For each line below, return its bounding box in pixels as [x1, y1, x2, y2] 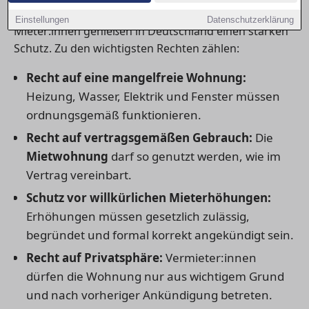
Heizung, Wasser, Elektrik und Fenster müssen [26, 88, 280, 104]
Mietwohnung [26, 148, 108, 164]
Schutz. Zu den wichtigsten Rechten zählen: [14, 40, 239, 56]
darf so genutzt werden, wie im [108, 148, 281, 164]
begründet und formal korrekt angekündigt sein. [26, 226, 294, 243]
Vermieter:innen [162, 249, 257, 266]
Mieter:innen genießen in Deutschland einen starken [14, 23, 288, 39]
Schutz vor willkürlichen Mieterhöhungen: [26, 189, 271, 206]
